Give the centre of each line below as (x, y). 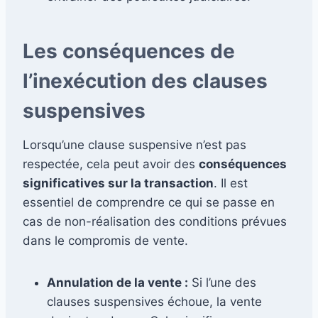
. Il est (231, 183)
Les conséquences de (129, 51)
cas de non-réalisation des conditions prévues (155, 221)
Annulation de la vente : (117, 282)
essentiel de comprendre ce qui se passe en (149, 202)
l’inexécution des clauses (145, 81)
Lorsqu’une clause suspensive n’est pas (135, 144)
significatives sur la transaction (118, 183)
